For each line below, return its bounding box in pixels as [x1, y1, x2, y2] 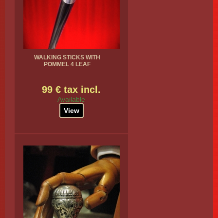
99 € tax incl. [42, 84, 101, 95]
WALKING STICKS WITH [34, 54, 100, 61]
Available [57, 95, 85, 103]
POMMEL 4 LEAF [43, 61, 91, 68]
